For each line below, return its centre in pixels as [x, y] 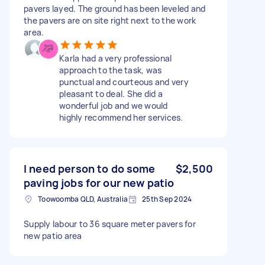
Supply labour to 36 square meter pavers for [110, 224]
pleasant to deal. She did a [111, 93]
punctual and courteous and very [124, 82]
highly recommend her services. [121, 117]
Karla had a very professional [116, 58]
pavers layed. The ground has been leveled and [115, 8]
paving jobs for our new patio [99, 182]
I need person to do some [90, 168]
